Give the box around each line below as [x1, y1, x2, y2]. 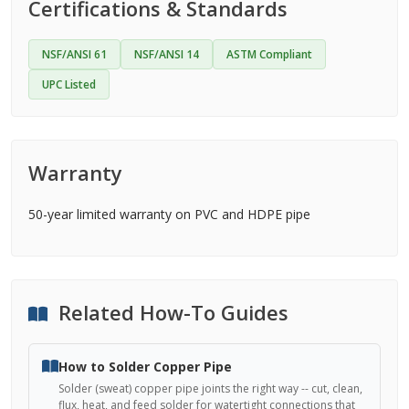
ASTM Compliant [226, 47, 312, 62]
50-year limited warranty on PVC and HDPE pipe [28, 205, 310, 223]
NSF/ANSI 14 [134, 47, 199, 62]
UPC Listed [42, 77, 96, 92]
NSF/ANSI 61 [42, 47, 107, 62]
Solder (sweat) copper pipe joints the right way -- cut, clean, [58, 381, 362, 396]
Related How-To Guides [53, 299, 288, 326]
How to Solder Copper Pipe [58, 358, 232, 375]
